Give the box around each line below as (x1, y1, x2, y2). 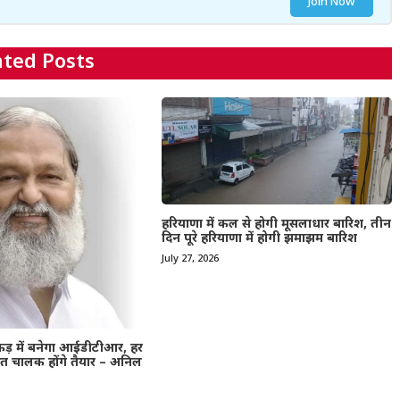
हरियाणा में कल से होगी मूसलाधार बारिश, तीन (161, 215, 391, 233)
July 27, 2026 (161, 252, 219, 265)
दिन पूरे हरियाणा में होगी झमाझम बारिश (161, 229, 357, 247)
